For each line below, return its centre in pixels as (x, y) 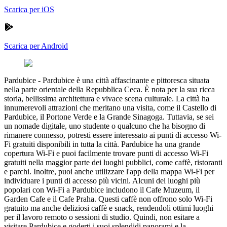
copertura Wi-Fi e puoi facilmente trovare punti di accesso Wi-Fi (106, 153)
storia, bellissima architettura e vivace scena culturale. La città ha (107, 98)
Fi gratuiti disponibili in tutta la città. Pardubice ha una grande (102, 144)
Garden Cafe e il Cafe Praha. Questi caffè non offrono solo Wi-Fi (108, 199)
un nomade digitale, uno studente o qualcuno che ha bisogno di (105, 126)
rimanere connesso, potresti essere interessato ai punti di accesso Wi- (113, 135)
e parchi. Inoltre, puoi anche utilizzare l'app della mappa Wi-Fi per (109, 171)
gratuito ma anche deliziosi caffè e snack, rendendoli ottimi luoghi (109, 208)
